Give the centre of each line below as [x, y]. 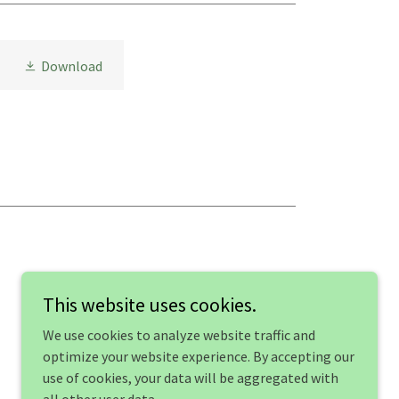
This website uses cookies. [150, 305]
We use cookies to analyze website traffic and [179, 335]
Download [71, 66]
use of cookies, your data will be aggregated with [191, 378]
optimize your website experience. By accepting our [199, 356]
